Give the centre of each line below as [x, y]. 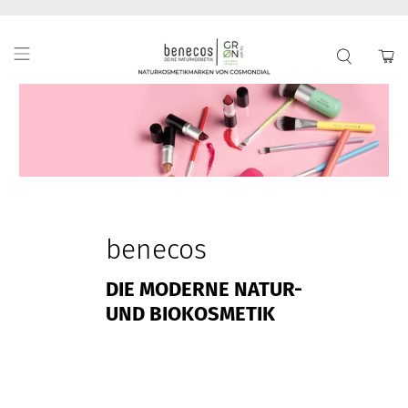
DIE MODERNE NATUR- [204, 290]
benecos [156, 249]
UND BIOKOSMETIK [190, 314]
